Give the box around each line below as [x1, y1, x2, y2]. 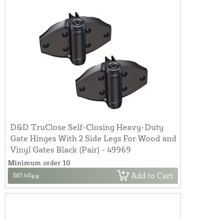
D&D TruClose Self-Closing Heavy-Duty [10, 121, 164, 132]
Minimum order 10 [8, 158, 70, 167]
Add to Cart [131, 171, 173, 181]
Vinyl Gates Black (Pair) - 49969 [10, 144, 131, 154]
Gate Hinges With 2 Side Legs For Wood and [10, 132, 176, 143]
